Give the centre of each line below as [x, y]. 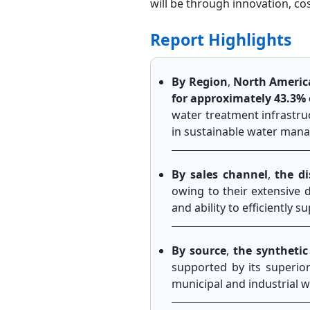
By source [199, 250]
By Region [200, 81]
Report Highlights [221, 39]
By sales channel [220, 174]
